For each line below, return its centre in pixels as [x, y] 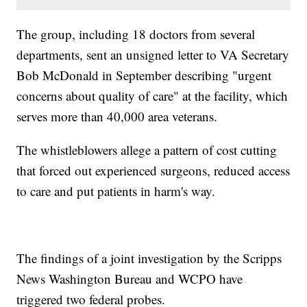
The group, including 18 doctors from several [136, 34]
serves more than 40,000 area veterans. [117, 116]
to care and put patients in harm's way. [116, 191]
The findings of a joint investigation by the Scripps [149, 258]
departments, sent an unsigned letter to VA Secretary [153, 55]
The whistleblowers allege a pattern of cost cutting [147, 150]
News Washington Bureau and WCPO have [130, 279]
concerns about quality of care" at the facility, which [152, 96]
